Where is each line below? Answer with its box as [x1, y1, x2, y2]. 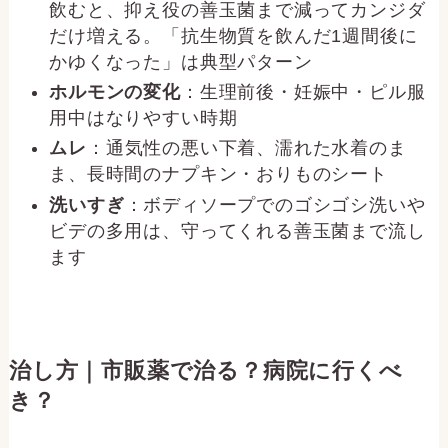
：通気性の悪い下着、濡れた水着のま [86, 138, 407, 159]
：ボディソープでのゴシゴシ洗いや [124, 194, 426, 215]
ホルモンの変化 [49, 81, 181, 102]
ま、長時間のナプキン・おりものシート [49, 164, 388, 185]
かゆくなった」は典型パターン [49, 51, 313, 72]
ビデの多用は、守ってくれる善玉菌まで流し [49, 220, 426, 241]
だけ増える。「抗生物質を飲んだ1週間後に [49, 25, 418, 46]
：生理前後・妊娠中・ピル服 [180, 81, 426, 102]
